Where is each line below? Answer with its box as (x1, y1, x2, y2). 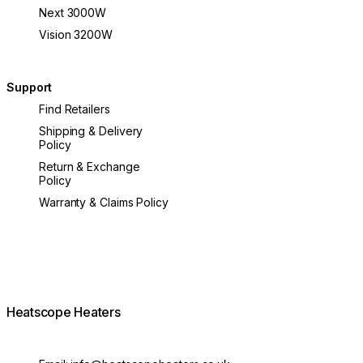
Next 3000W (39, 6, 107, 20)
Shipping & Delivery (39, 123, 143, 138)
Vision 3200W (39, 28, 113, 42)
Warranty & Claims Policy (39, 194, 169, 209)
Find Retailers (39, 101, 110, 116)
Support (6, 79, 53, 94)
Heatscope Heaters (6, 304, 121, 321)
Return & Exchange (39, 159, 140, 173)
